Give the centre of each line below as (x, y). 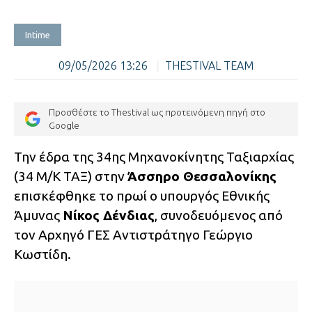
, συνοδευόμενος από (219, 216)
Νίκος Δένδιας (109, 216)
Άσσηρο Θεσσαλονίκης (202, 177)
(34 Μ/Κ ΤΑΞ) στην (71, 177)
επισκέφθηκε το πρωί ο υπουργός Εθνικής (142, 196)
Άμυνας (38, 216)
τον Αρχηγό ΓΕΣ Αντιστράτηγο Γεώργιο (133, 235)
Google (64, 126)
